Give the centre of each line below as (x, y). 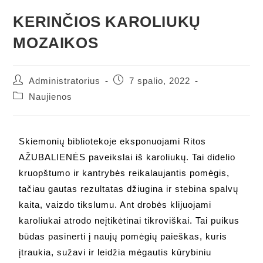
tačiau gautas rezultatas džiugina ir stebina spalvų (129, 188)
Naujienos (51, 97)
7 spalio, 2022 (160, 81)
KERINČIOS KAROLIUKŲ (107, 21)
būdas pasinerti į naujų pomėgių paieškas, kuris (123, 236)
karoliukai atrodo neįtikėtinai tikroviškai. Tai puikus (129, 220)
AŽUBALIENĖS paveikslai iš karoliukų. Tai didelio (127, 157)
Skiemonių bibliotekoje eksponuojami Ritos (113, 141)
